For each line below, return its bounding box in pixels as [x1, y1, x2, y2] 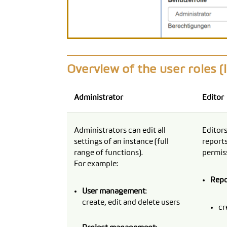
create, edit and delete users [82, 198, 180, 206]
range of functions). [73, 148, 143, 157]
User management [82, 187, 145, 195]
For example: [73, 160, 118, 168]
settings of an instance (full [73, 137, 169, 145]
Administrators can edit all [73, 126, 166, 134]
